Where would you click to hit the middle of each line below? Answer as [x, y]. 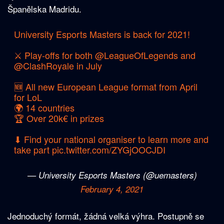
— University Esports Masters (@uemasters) [112, 175]
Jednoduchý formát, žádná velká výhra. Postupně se [106, 216]
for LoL [28, 97]
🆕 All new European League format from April [105, 87]
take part [33, 150]
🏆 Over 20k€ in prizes [59, 118]
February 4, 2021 [112, 189]
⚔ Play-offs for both [54, 55]
